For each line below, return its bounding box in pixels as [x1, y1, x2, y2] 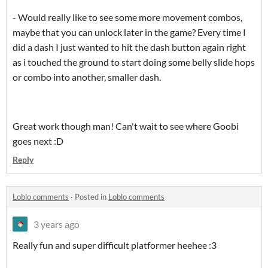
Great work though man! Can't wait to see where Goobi [13, 120, 239, 132]
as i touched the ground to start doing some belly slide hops [13, 56, 255, 68]
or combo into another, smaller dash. [13, 71, 161, 83]
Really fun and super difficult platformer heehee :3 [13, 239, 217, 251]
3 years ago [33, 218, 80, 230]
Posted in [75, 192, 108, 202]
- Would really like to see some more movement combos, [13, 11, 242, 23]
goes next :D [13, 135, 63, 147]
